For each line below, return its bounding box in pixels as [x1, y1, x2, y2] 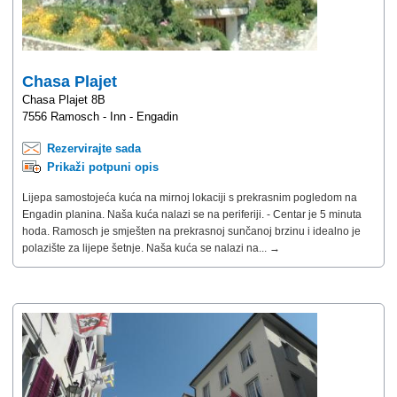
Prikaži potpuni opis [47, 160, 159, 174]
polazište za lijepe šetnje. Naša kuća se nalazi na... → [22, 241, 280, 254]
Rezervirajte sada [47, 141, 141, 155]
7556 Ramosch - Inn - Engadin [22, 109, 178, 123]
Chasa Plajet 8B [22, 92, 105, 106]
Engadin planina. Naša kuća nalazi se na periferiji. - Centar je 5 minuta [22, 207, 362, 221]
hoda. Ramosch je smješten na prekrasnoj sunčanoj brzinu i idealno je [22, 224, 361, 237]
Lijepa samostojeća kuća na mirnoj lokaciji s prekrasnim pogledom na [22, 191, 357, 204]
